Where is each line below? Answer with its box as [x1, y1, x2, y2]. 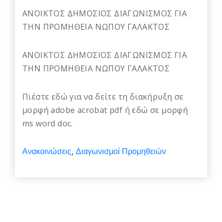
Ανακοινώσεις [22, 146, 71, 158]
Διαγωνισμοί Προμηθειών [76, 146, 166, 158]
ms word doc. [22, 118, 73, 129]
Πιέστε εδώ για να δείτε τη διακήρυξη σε [22, 91, 184, 103]
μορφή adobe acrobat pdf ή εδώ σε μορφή [22, 105, 188, 116]
